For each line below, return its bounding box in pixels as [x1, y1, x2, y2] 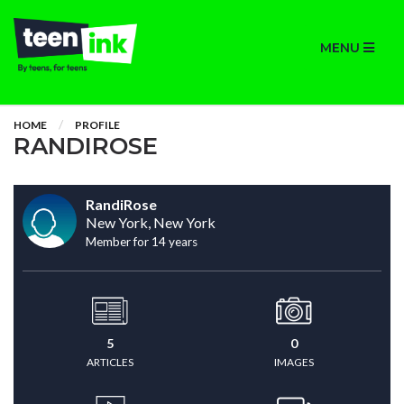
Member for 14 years [86, 234, 197, 249]
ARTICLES [87, 355, 133, 369]
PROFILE [75, 118, 120, 132]
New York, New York [86, 214, 216, 231]
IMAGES [274, 355, 314, 369]
